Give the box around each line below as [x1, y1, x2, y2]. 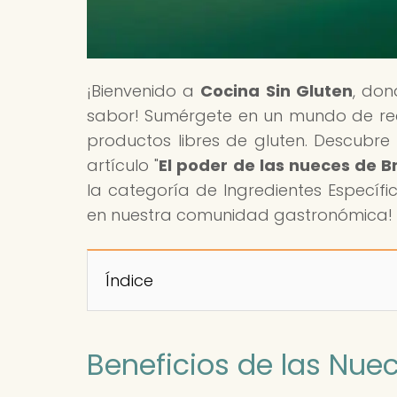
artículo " [87, 153, 160, 176]
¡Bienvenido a [87, 79, 201, 102]
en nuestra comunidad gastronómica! [87, 203, 393, 226]
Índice [105, 269, 153, 292]
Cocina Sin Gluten [200, 79, 353, 102]
